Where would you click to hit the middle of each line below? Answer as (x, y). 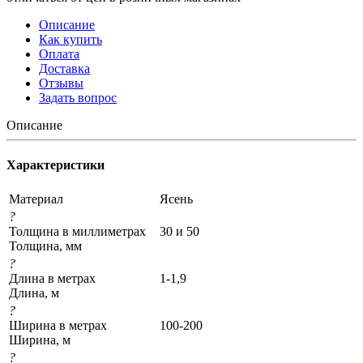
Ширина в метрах (58, 326)
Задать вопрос (78, 97)
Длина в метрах (52, 279)
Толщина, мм (45, 246)
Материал (36, 199)
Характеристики (56, 165)
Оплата (59, 53)
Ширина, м (40, 340)
